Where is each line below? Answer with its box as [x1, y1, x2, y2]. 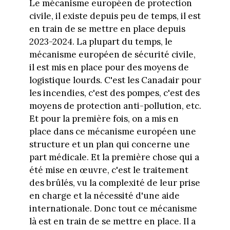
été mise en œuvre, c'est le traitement [29, 164, 188, 176]
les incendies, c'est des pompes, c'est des [29, 87, 200, 99]
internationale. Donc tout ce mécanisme [29, 203, 197, 215]
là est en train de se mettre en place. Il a [29, 216, 196, 227]
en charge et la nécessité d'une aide [29, 190, 180, 202]
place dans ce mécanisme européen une [29, 126, 196, 138]
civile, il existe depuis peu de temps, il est [29, 10, 201, 22]
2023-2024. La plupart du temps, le [29, 36, 172, 48]
